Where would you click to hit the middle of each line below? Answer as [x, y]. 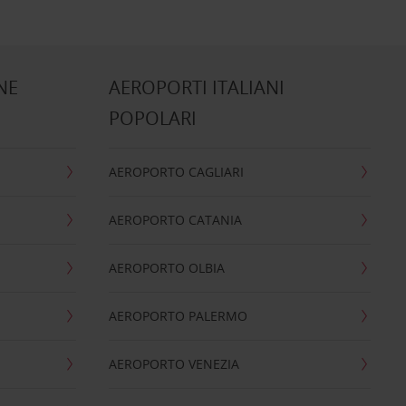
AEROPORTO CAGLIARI [176, 172]
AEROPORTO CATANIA [175, 220]
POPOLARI [152, 118]
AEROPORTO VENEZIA [174, 364]
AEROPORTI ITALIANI [196, 87]
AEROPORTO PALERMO [178, 316]
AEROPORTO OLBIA [166, 268]
